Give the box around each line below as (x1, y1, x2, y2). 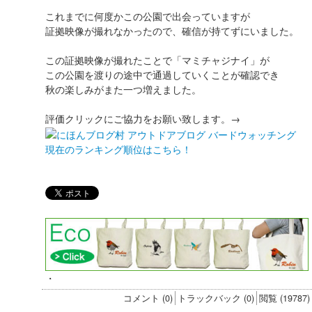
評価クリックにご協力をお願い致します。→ (45, 111, 240, 126)
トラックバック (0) (178, 291, 254, 304)
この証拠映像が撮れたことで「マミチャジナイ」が (45, 53, 270, 68)
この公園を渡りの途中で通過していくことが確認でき (45, 68, 279, 82)
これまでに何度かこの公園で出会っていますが (45, 9, 250, 24)
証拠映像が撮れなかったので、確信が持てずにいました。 (45, 24, 299, 38)
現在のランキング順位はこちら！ (45, 142, 192, 157)
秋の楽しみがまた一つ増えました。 (45, 82, 201, 97)
